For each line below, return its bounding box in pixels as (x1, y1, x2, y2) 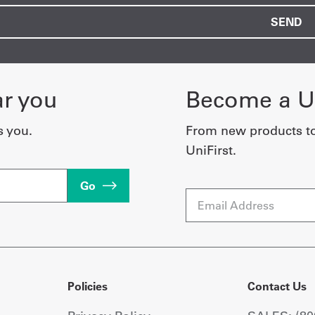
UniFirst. (185, 142, 236, 159)
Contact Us (247, 279, 307, 294)
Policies (67, 279, 108, 294)
